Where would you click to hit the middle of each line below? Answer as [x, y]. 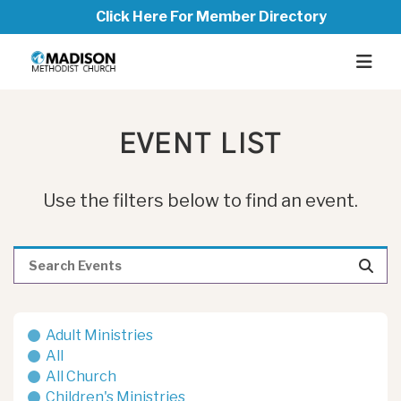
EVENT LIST [200, 145]
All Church [81, 376]
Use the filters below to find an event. [200, 200]
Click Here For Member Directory [211, 17]
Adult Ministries [99, 335]
